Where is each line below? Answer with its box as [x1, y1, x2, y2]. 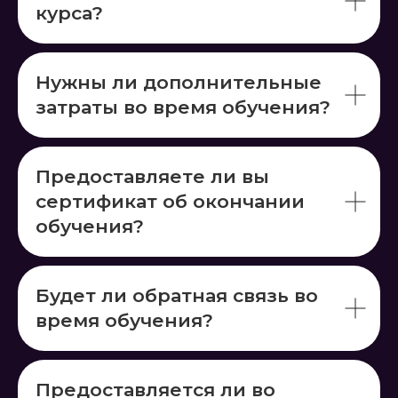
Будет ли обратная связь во [36, 284, 318, 306]
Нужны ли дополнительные [36, 71, 322, 93]
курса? [36, 2, 103, 24]
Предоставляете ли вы [36, 165, 269, 187]
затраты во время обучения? [36, 96, 330, 118]
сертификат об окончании [36, 190, 305, 212]
